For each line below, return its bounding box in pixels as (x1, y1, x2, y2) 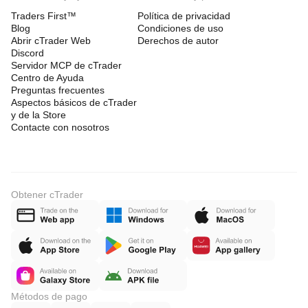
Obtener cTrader (11, 189, 83, 200)
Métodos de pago (11, 291, 87, 302)
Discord (11, 47, 44, 58)
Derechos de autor (137, 35, 219, 46)
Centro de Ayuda (11, 72, 84, 83)
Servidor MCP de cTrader (11, 60, 122, 71)
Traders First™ (11, 10, 76, 21)
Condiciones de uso (137, 23, 223, 34)
